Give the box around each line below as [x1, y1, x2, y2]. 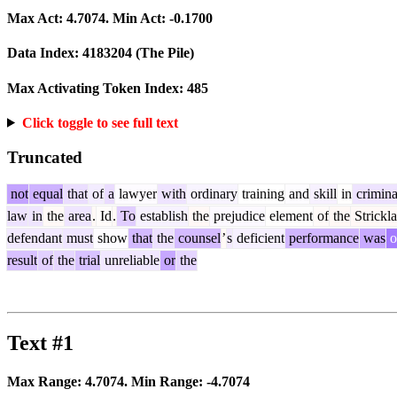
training [238, 186, 284, 202]
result [7, 253, 37, 269]
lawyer [115, 186, 157, 202]
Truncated [7, 147, 82, 167]
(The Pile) [132, 45, 194, 61]
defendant [7, 230, 62, 246]
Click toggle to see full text [21, 114, 178, 130]
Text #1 [7, 331, 74, 355]
